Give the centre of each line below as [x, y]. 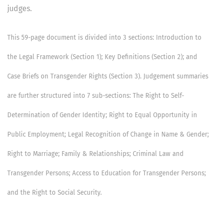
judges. [23, 9]
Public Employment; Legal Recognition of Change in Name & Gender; [108, 135]
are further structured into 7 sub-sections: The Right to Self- [96, 96]
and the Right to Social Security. [54, 193]
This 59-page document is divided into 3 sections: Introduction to [104, 38]
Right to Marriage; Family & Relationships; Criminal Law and [95, 154]
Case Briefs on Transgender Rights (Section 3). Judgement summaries [108, 77]
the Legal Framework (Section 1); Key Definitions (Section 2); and [102, 57]
